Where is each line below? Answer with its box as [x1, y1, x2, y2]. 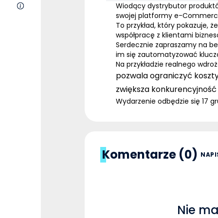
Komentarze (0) [102, 146, 198, 163]
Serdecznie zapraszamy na [116, 40, 209, 50]
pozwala [116, 70, 148, 81]
